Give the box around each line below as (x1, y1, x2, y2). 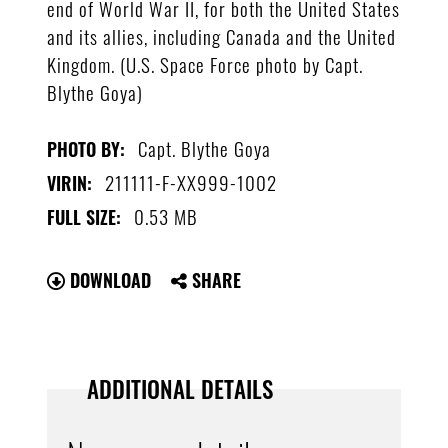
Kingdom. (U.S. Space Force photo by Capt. (47, 49, 364, 78)
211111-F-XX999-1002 (105, 167, 278, 196)
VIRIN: (47, 169, 93, 196)
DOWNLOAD (65, 266, 152, 293)
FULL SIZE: (47, 203, 122, 230)
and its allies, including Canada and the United (47, 21, 397, 50)
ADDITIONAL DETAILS (87, 371, 274, 406)
